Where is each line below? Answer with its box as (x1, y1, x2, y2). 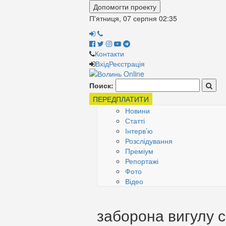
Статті (125, 116, 145, 126)
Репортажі (125, 156, 158, 166)
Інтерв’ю (125, 126, 153, 136)
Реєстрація (109, 59, 145, 69)
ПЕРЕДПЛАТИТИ (93, 94, 149, 104)
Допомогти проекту (93, 2, 156, 12)
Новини (125, 105, 150, 116)
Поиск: (89, 80, 114, 90)
